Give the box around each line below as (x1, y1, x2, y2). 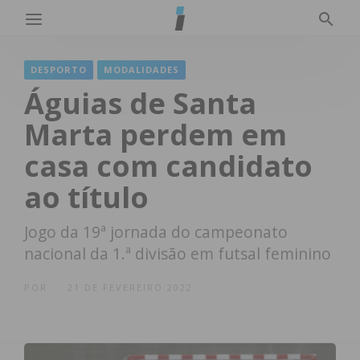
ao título (24, 178, 149, 217)
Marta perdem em (24, 115, 287, 154)
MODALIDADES (104, 63, 179, 76)
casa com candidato (24, 146, 313, 186)
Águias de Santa (24, 84, 256, 123)
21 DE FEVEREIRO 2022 (67, 281, 193, 293)
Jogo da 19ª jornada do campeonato (24, 221, 288, 243)
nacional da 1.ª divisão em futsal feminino (24, 243, 331, 264)
